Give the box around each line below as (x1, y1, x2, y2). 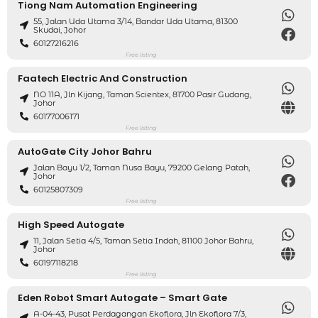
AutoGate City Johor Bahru (18, 144, 152, 158)
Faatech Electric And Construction (18, 71, 187, 85)
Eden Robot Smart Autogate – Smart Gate (18, 290, 227, 305)
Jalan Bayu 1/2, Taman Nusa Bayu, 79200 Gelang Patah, (33, 163, 251, 173)
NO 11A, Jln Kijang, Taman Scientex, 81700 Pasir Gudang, (33, 89, 252, 100)
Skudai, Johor (33, 25, 87, 35)
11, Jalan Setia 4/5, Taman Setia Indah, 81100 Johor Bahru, (33, 236, 254, 246)
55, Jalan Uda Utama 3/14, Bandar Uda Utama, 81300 (33, 16, 238, 27)
